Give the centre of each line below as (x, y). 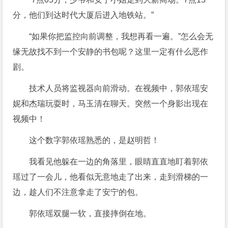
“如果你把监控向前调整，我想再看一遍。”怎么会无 (121, 36)
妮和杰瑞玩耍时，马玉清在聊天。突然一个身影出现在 (111, 103)
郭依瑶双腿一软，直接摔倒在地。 (90, 213)
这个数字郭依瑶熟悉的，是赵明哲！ (94, 140)
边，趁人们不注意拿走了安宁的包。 (78, 192)
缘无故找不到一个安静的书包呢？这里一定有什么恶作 (111, 51)
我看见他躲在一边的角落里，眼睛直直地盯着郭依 (119, 161)
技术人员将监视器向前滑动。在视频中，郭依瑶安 (119, 88)
